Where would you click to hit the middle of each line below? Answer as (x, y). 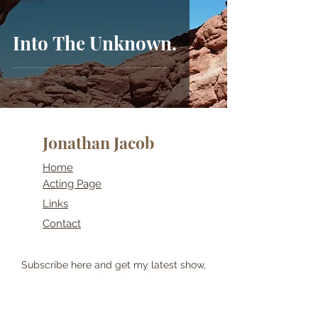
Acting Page (72, 184)
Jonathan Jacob (98, 142)
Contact (62, 224)
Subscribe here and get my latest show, (114, 265)
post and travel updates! (114, 280)
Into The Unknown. (95, 43)
